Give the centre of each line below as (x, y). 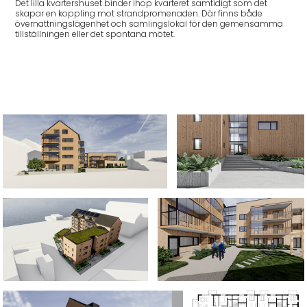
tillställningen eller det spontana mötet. (97, 35)
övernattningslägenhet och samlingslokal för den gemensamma (149, 25)
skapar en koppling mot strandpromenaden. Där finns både (139, 14)
